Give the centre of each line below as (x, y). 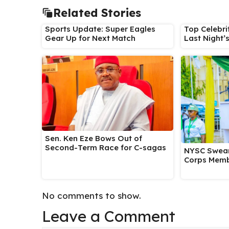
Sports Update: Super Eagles (100, 29)
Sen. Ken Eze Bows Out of (94, 139)
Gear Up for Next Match (90, 38)
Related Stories (97, 13)
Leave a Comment (109, 216)
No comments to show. (91, 196)
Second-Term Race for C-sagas (107, 148)
